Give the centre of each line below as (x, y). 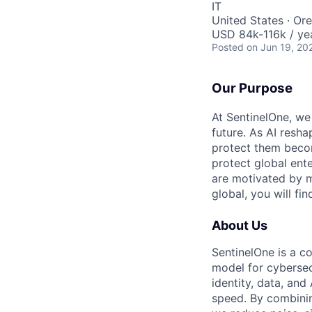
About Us (240, 225)
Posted (228, 47)
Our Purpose (252, 88)
